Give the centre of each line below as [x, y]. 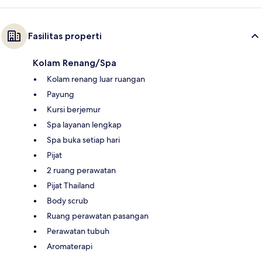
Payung [61, 94]
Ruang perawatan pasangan [98, 216]
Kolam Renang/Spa [75, 63]
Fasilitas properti [65, 36]
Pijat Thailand [71, 185]
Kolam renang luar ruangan [96, 79]
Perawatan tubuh [78, 231]
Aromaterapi [70, 246]
